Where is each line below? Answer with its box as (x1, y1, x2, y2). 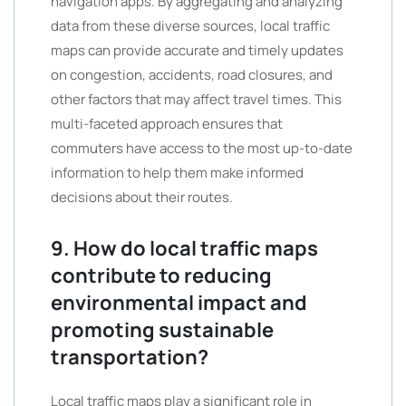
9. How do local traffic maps (51, 235, 318, 262)
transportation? (51, 343, 208, 371)
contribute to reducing (51, 262, 272, 289)
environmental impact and (51, 289, 307, 316)
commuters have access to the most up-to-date (51, 139, 353, 158)
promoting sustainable (51, 316, 274, 343)
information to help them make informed (51, 163, 304, 182)
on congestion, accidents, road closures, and (51, 65, 333, 84)
